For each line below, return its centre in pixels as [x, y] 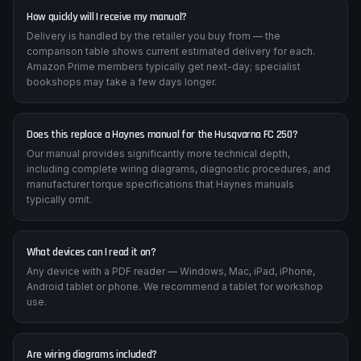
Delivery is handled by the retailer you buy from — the [154, 80]
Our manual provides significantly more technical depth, [158, 198]
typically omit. [59, 244]
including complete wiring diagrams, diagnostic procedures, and [178, 213]
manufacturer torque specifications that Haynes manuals [160, 228]
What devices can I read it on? [91, 297]
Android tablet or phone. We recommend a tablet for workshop [175, 331]
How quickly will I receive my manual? [107, 61]
